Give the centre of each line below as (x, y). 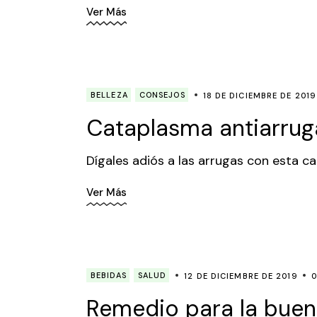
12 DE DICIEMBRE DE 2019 (241, 276)
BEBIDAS (109, 276)
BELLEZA (109, 94)
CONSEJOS (162, 94)
